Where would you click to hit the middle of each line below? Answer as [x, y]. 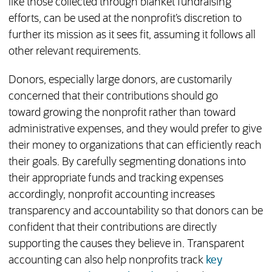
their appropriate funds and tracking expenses [116, 179]
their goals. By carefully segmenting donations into [127, 162]
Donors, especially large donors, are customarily [120, 80]
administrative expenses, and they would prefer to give [135, 130]
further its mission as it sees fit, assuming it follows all [132, 36]
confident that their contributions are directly [112, 228]
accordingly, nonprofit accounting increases [111, 195]
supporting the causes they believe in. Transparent [126, 244]
